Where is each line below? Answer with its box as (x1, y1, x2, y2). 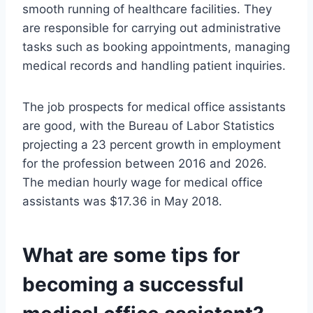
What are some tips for (22, 243, 240, 268)
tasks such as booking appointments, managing (22, 40, 290, 54)
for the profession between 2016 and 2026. (22, 156, 267, 171)
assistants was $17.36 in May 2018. (22, 194, 222, 209)
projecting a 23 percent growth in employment (22, 138, 281, 152)
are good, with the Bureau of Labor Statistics (22, 119, 275, 133)
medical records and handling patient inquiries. (22, 59, 286, 73)
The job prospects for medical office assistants (22, 100, 286, 115)
